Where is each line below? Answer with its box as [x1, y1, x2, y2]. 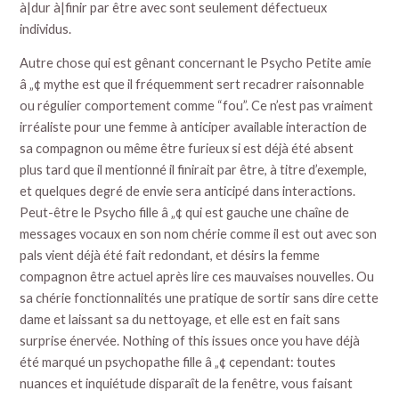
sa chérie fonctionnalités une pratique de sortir [20, 290, 294, 306]
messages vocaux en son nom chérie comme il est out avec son [20, 226, 378, 242]
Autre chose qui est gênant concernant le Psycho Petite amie [20, 55, 372, 71]
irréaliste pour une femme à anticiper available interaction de [20, 119, 368, 135]
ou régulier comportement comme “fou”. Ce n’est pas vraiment [20, 98, 374, 114]
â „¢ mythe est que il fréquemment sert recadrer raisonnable [20, 77, 365, 93]
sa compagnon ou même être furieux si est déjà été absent [20, 141, 354, 157]
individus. [20, 20, 72, 37]
